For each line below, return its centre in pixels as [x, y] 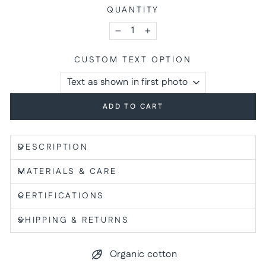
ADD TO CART [133, 106]
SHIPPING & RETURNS [74, 220]
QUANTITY [133, 10]
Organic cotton [143, 255]
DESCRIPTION [53, 147]
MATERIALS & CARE [67, 171]
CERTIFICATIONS [61, 196]
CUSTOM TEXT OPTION [133, 60]
